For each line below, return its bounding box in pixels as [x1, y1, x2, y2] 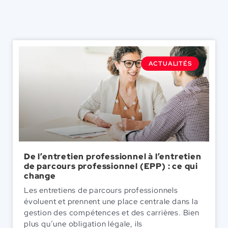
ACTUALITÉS [148, 59, 192, 68]
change [24, 170, 56, 181]
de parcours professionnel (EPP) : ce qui [24, 160, 198, 172]
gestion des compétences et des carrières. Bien [24, 207, 199, 218]
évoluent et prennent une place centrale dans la [24, 196, 198, 207]
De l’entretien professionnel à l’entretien [24, 151, 202, 162]
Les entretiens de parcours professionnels [24, 185, 178, 195]
